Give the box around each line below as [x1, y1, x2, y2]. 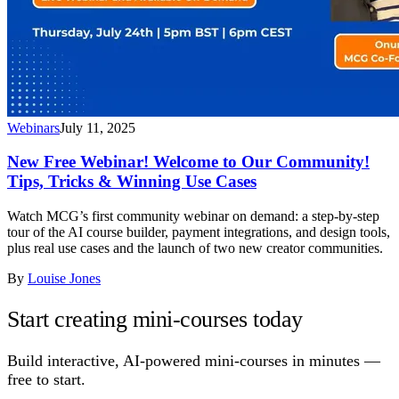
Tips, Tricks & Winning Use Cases [7, 172, 256, 191]
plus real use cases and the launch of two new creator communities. [7, 240, 383, 256]
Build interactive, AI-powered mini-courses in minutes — [7, 352, 380, 370]
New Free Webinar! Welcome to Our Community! [7, 152, 370, 172]
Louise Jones [28, 271, 101, 286]
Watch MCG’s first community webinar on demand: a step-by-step [7, 208, 379, 224]
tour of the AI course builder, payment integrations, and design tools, [7, 224, 390, 240]
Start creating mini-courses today [7, 305, 303, 332]
